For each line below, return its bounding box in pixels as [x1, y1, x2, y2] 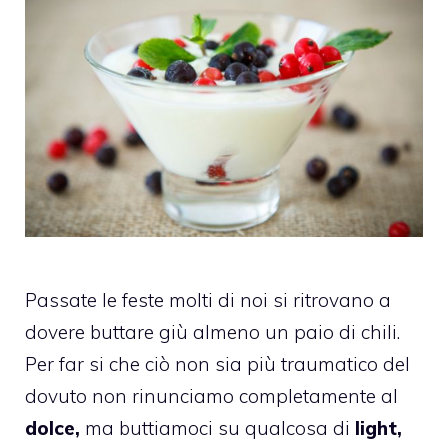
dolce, [25, 415, 80, 440]
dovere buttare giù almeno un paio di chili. [25, 319, 400, 344]
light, [355, 415, 402, 440]
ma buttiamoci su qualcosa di [80, 415, 355, 440]
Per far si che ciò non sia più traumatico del [25, 351, 410, 376]
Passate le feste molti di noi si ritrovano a [25, 287, 391, 312]
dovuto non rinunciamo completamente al [25, 383, 398, 408]
